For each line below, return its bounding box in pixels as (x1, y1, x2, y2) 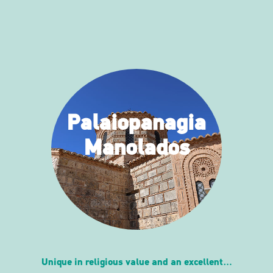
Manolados (83, 138, 190, 160)
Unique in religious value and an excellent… (41, 258, 232, 268)
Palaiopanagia (67, 113, 206, 135)
